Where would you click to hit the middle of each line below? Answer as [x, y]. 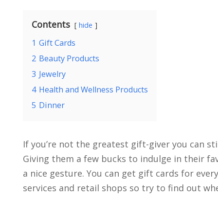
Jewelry [52, 74]
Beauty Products [69, 58]
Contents [51, 24]
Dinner [52, 105]
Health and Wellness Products [93, 90]
